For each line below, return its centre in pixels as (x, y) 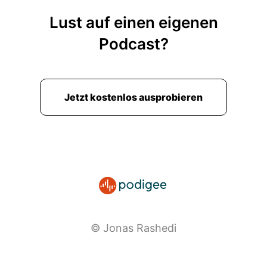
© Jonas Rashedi (133, 228)
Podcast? (133, 44)
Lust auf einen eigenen (133, 22)
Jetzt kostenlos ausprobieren (133, 97)
